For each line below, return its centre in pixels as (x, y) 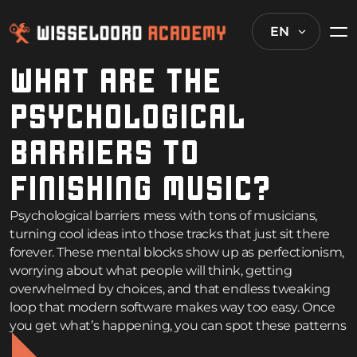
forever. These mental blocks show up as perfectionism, (177, 253)
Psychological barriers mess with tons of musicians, (164, 216)
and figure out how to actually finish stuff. (134, 344)
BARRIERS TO (104, 153)
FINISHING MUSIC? (140, 188)
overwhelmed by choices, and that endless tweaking (170, 289)
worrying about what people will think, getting (151, 271)
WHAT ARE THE (116, 81)
